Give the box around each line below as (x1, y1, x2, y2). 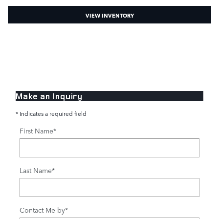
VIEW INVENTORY (85, 10, 134, 19)
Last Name (20, 165, 52, 175)
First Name (20, 125, 53, 135)
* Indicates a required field (16, 109, 87, 118)
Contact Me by (20, 204, 65, 215)
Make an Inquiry (16, 90, 83, 102)
